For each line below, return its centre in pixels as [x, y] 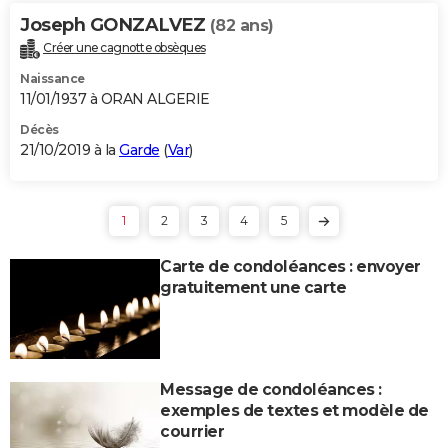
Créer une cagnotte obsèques [124, 47]
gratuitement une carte [253, 287]
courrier [192, 431]
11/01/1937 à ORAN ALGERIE [115, 98]
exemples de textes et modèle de [294, 410]
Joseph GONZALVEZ [115, 24]
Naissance [52, 78]
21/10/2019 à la [69, 149]
